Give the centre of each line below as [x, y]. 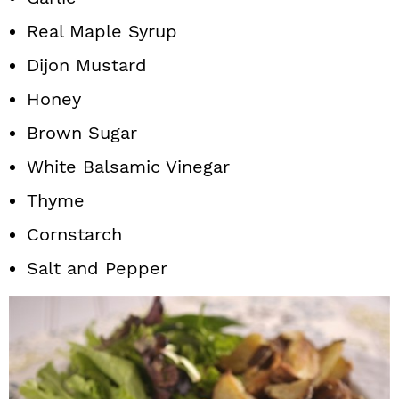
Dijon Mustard [87, 65]
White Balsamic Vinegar [128, 167]
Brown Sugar [82, 133]
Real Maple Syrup [102, 31]
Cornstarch [74, 234]
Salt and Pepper [97, 268]
